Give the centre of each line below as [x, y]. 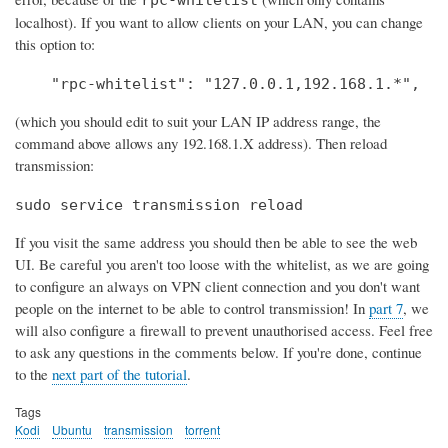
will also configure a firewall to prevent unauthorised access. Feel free [224, 329]
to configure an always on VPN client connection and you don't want [217, 285]
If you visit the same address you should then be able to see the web [216, 241]
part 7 [386, 307]
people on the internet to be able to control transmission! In [192, 307]
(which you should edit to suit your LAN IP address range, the [198, 120]
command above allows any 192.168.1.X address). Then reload [201, 142]
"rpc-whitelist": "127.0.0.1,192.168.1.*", [217, 83]
